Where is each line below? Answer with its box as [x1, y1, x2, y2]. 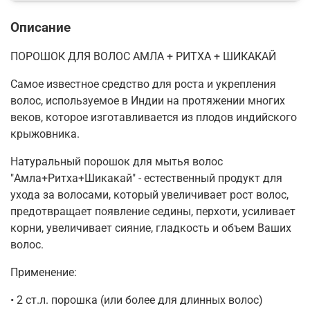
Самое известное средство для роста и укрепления [10, 77, 276, 91]
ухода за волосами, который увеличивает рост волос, [10, 188, 289, 201]
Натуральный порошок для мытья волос [10, 154, 223, 168]
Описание [10, 19, 71, 35]
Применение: [10, 265, 77, 279]
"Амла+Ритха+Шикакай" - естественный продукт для [10, 171, 282, 185]
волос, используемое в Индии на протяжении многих [10, 93, 285, 107]
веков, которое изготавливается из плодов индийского [10, 110, 297, 124]
